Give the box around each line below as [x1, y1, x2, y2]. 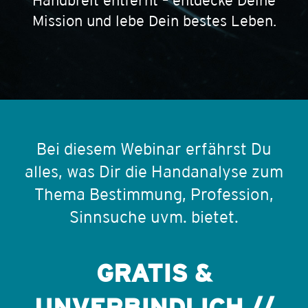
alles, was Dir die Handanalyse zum [25, 162, 283, 181]
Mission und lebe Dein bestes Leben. [32, 11, 276, 30]
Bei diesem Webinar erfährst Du [36, 139, 272, 158]
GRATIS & [96, 258, 212, 287]
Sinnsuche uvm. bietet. [69, 207, 239, 226]
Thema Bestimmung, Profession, [34, 184, 274, 203]
